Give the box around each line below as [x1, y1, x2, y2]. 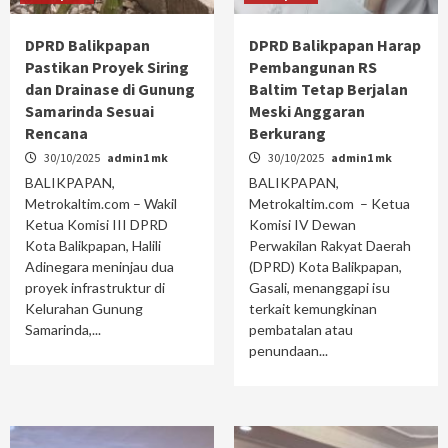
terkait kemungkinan [249, 299, 377, 317]
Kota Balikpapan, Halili [25, 236, 161, 254]
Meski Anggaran [249, 100, 365, 121]
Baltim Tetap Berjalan [249, 78, 408, 99]
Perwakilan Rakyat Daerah [249, 236, 411, 254]
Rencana [25, 122, 91, 143]
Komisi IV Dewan [249, 215, 356, 233]
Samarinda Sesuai [25, 100, 154, 121]
